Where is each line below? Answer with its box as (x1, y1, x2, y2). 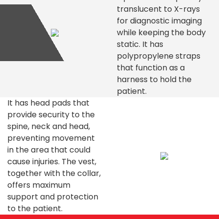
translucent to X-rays (117, 3, 200, 15)
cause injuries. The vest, (7, 156, 96, 167)
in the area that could (7, 144, 90, 155)
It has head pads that (7, 97, 89, 109)
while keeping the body (117, 27, 206, 38)
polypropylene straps (117, 50, 200, 62)
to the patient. (7, 203, 63, 214)
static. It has (117, 39, 163, 50)
